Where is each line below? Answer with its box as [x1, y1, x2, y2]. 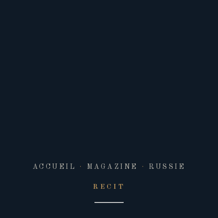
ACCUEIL [32, 163, 76, 170]
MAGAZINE [87, 163, 138, 170]
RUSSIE [149, 163, 186, 170]
